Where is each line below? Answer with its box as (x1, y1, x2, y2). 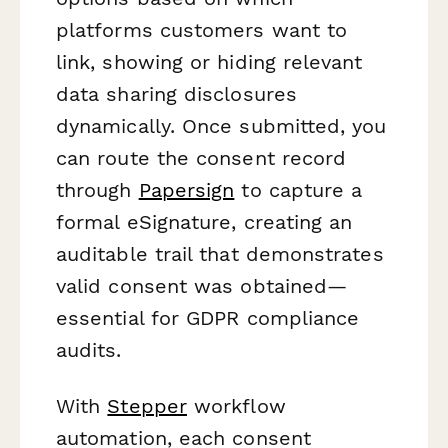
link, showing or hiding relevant (56, 50, 363, 75)
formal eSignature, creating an (56, 210, 353, 235)
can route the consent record (56, 146, 347, 171)
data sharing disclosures (56, 82, 297, 107)
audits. (56, 338, 122, 363)
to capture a (234, 178, 363, 203)
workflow (186, 393, 286, 418)
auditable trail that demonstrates (56, 242, 384, 267)
